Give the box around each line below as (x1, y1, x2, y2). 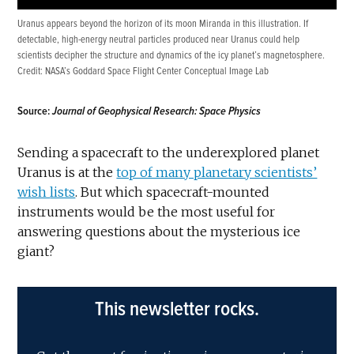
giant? (17, 243, 55, 259)
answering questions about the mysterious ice (17, 223, 301, 239)
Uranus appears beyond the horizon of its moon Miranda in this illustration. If (17, 17, 309, 30)
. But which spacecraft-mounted (75, 183, 270, 200)
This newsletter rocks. (95, 297, 259, 322)
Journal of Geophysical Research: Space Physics (52, 104, 262, 118)
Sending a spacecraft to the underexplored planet (17, 144, 320, 160)
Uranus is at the (17, 164, 117, 180)
